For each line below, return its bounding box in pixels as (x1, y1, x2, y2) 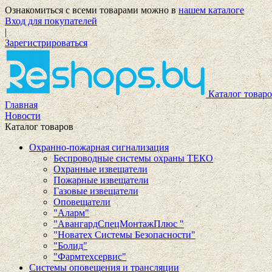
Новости (5, 110, 41, 121)
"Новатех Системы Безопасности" (53, 229, 195, 240)
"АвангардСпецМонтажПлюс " (53, 219, 184, 229)
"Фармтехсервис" (53, 251, 126, 262)
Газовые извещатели (53, 186, 138, 196)
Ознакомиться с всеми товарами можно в (5, 5, 178, 15)
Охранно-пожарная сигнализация (29, 142, 169, 152)
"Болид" (53, 240, 87, 251)
